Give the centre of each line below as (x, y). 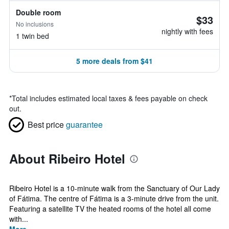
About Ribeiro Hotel (67, 158)
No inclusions (35, 24)
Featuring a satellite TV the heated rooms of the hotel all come (110, 209)
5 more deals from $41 (114, 61)
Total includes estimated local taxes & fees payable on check (110, 98)
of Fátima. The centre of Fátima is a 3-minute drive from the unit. (114, 198)
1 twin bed (32, 36)
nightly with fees (187, 31)
